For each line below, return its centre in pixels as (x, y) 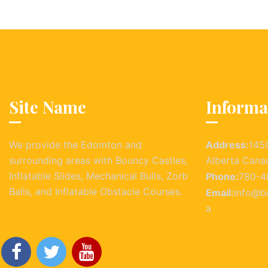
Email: (220, 193)
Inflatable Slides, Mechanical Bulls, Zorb (98, 176)
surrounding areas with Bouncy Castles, (98, 161)
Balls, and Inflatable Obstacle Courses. (96, 192)
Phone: (222, 177)
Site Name (48, 107)
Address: (227, 145)
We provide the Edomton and (75, 145)
